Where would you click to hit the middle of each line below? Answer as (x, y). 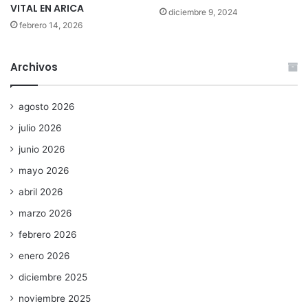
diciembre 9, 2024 (203, 12)
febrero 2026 (48, 235)
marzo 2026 (45, 213)
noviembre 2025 (55, 299)
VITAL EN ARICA (47, 9)
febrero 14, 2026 (51, 25)
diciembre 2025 (53, 277)
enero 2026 (44, 256)
